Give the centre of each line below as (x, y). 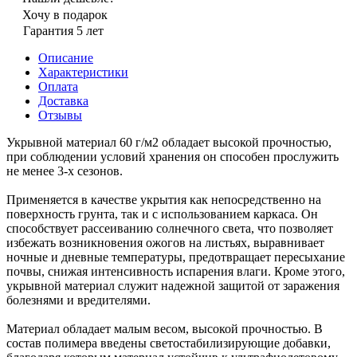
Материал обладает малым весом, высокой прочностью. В (165, 328)
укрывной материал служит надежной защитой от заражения (173, 285)
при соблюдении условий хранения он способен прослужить (173, 156)
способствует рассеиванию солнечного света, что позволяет (170, 228)
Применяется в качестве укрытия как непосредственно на (164, 199)
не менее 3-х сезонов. (65, 171)
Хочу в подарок (65, 14)
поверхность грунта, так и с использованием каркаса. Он (162, 214)
